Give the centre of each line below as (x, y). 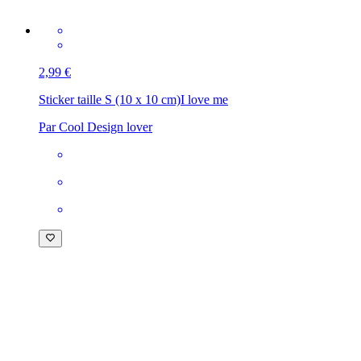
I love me (204, 99)
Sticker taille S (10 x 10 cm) (110, 99)
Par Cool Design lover (95, 127)
